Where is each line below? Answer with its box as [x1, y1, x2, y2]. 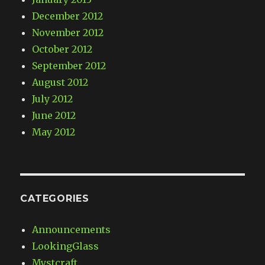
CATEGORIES [20, 193, 89, 205]
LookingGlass [32, 240, 99, 253]
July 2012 [32, 93, 73, 105]
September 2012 [32, 60, 106, 72]
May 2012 [32, 126, 76, 138]
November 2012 [32, 27, 104, 39]
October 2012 [32, 43, 93, 56]
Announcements [32, 224, 111, 236]
